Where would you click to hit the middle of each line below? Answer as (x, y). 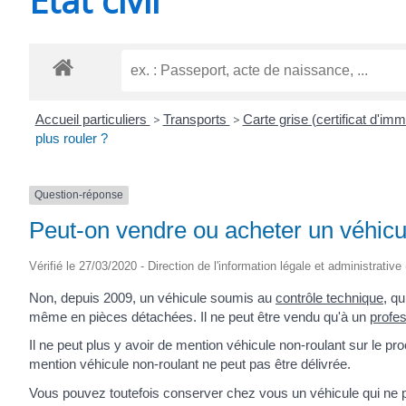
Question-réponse (79, 195)
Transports (196, 120)
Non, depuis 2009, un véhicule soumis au (152, 297)
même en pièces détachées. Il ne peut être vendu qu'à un (199, 316)
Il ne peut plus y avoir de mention (128, 345)
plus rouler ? (71, 139)
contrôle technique (329, 297)
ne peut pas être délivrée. (275, 364)
